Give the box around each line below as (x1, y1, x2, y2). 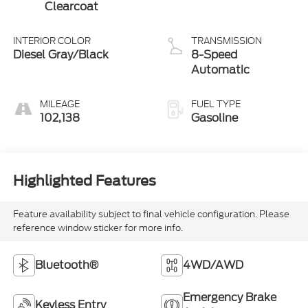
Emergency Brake (183, 289, 276, 305)
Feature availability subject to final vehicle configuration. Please (12, 207, 289, 221)
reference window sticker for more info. (12, 221, 183, 234)
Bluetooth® (34, 256, 98, 273)
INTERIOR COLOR (12, 34, 91, 47)
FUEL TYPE (191, 97, 241, 111)
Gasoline (191, 109, 238, 126)
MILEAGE (39, 97, 80, 111)
